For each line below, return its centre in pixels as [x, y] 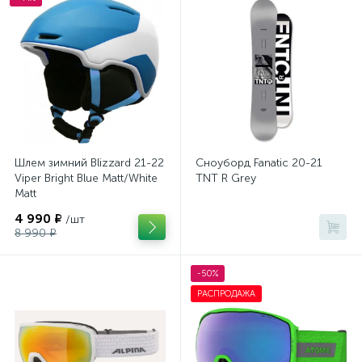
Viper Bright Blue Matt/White [86, 178]
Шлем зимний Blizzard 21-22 [89, 163]
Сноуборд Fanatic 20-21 [259, 163]
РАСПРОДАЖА [226, 294]
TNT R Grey [226, 178]
